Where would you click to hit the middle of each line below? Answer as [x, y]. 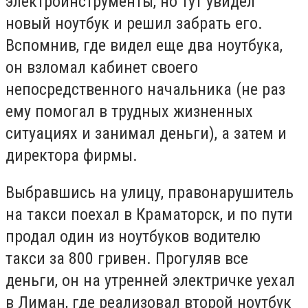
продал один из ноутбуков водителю [133, 236]
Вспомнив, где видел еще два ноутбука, [144, 45]
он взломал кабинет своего [102, 67]
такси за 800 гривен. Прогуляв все [127, 258]
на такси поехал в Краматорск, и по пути [149, 214]
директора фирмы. [71, 155]
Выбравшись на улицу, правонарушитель [150, 192]
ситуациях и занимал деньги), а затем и [146, 133]
